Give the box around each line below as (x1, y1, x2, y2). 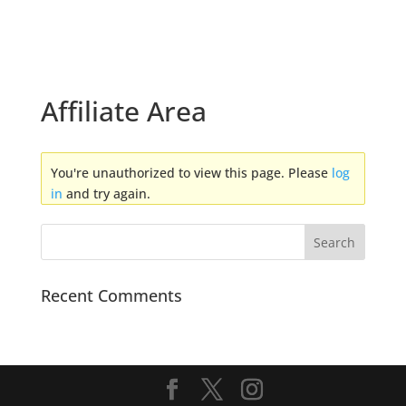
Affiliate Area (40, 92, 207, 130)
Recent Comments (40, 284, 182, 306)
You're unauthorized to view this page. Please (50, 163, 332, 181)
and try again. (62, 184, 150, 202)
